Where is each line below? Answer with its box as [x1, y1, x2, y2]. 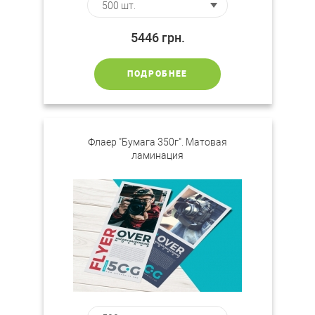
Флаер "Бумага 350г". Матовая [88, 136, 227, 148]
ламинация [131, 150, 184, 161]
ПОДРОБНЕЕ [127, 69, 188, 79]
